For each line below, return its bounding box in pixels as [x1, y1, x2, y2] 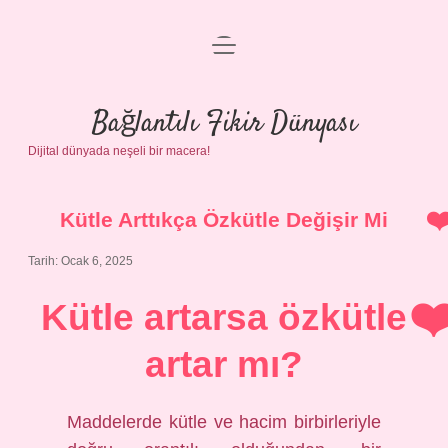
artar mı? [145, 344, 303, 385]
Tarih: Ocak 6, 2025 [28, 254, 133, 268]
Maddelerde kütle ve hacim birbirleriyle [67, 412, 381, 432]
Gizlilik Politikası [163, 97, 285, 114]
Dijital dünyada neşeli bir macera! [28, 144, 210, 158]
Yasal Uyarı [181, 145, 267, 162]
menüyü [211, 35, 268, 52]
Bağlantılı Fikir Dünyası [91, 104, 357, 144]
